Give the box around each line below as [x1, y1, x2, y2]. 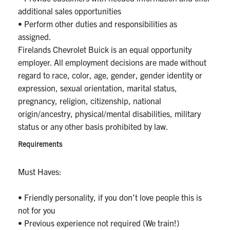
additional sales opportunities [18, 6, 121, 16]
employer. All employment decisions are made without [18, 57, 206, 68]
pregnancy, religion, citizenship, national [18, 95, 161, 106]
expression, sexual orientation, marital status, [18, 83, 177, 93]
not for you [18, 205, 55, 216]
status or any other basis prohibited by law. [18, 121, 168, 132]
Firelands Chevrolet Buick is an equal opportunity [18, 44, 191, 55]
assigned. [18, 31, 51, 42]
